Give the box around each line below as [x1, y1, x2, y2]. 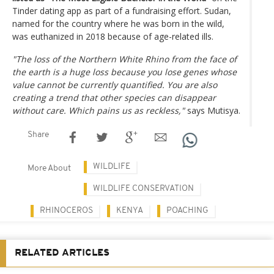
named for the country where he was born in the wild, [12, 17, 224, 29]
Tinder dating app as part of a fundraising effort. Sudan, [12, 4, 231, 17]
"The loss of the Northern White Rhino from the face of [12, 53, 237, 65]
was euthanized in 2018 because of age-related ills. [12, 30, 213, 42]
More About [28, 163, 71, 173]
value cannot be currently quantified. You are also [12, 78, 217, 91]
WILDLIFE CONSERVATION [93, 183, 194, 193]
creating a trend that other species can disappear [12, 91, 216, 103]
